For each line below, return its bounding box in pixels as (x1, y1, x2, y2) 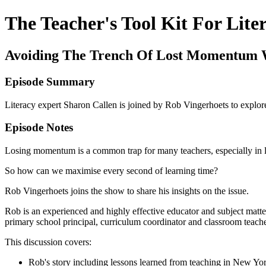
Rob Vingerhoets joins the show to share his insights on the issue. (5, 185, 251, 196)
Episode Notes (5, 121, 73, 134)
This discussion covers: (5, 236, 91, 247)
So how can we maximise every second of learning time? (5, 165, 218, 176)
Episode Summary (5, 75, 95, 88)
